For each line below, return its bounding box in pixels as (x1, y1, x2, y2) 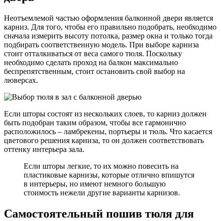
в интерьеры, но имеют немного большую (24, 180, 166, 188)
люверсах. (4, 76, 38, 85)
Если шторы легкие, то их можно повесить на (24, 162, 179, 171)
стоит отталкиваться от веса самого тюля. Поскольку (4, 49, 182, 58)
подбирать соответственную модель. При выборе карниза (4, 40, 199, 49)
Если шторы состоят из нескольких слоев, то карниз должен (4, 110, 207, 118)
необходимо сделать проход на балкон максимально (4, 58, 178, 67)
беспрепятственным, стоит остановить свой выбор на (4, 67, 185, 76)
